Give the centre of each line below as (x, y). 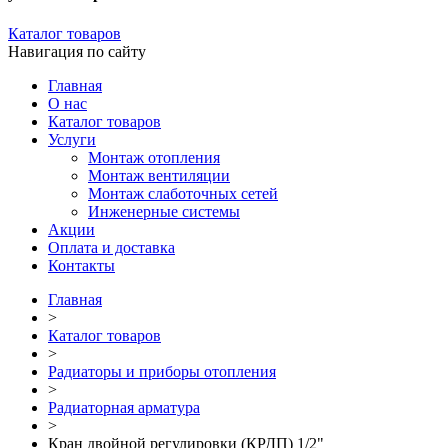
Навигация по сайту (77, 51)
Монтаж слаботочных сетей (183, 193)
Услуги (72, 139)
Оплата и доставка (111, 247)
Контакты (81, 265)
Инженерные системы (164, 211)
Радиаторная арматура (124, 407)
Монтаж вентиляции (159, 175)
